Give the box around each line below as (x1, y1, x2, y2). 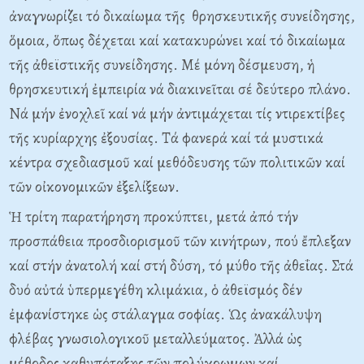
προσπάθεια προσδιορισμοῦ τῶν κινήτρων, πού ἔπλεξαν (9, 231, 351, 252)
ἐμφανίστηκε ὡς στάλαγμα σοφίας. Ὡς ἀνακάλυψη (9, 304, 322, 325)
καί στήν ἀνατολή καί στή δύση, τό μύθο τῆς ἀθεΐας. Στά (9, 255, 353, 276)
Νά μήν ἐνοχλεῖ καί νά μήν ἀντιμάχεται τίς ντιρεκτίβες (9, 103, 345, 124)
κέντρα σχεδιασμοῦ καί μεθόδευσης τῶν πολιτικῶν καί (9, 152, 345, 173)
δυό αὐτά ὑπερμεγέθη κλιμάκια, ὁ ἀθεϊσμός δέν (9, 279, 302, 301)
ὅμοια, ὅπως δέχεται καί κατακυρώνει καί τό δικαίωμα (9, 30, 345, 51)
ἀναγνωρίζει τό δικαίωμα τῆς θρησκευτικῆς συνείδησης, (9, 6, 355, 27)
